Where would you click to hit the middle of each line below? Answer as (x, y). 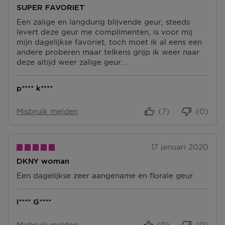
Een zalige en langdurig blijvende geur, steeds (103, 22)
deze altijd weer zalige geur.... (73, 62)
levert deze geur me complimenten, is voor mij (104, 32)
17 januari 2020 (180, 147)
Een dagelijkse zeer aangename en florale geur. (106, 175)
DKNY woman (43, 161)
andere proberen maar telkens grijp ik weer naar (108, 52)
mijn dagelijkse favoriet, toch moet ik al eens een (109, 42)
